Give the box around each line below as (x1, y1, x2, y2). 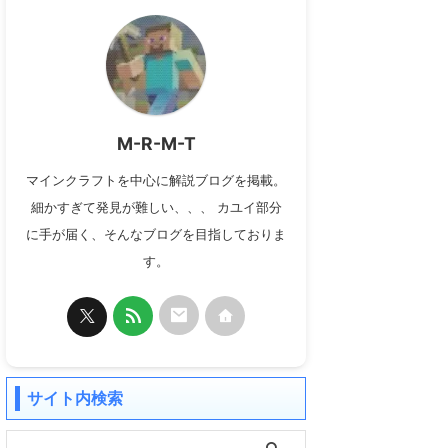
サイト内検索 (27, 387, 123, 408)
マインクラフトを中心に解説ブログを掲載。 (26, 173, 286, 188)
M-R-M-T (116, 133, 196, 154)
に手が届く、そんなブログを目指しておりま (26, 227, 286, 242)
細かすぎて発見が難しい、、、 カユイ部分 (30, 200, 282, 215)
